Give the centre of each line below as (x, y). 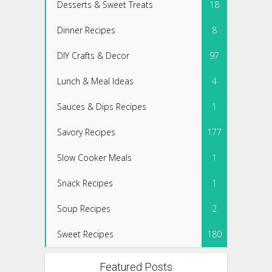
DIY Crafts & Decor (93, 56)
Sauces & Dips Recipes (102, 107)
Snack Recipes (85, 183)
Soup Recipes (84, 209)
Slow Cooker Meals (94, 158)
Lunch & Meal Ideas (95, 81)
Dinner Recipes (86, 30)
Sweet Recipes (85, 234)
